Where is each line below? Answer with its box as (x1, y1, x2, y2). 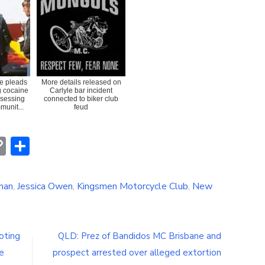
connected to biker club (44, 94, 118, 103)
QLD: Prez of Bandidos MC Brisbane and (58, 230, 221, 242)
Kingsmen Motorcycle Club (77, 179, 188, 193)
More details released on (41, 77, 121, 86)
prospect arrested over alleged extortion (53, 246, 221, 258)
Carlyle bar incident (50, 86, 112, 95)
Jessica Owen (17, 179, 73, 193)
